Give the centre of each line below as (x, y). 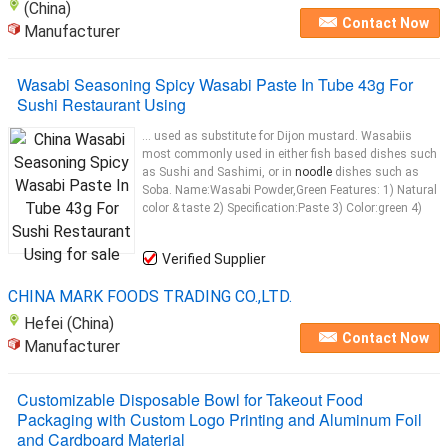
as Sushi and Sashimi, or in (218, 172)
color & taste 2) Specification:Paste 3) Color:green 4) (282, 208)
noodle (313, 172)
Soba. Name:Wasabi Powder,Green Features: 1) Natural (289, 190)
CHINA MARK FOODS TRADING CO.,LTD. (150, 296)
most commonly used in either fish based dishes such (289, 154)
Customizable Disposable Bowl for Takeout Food (190, 399)
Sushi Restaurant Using (101, 104)
